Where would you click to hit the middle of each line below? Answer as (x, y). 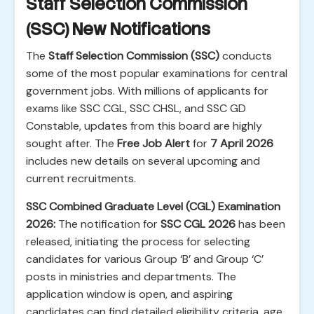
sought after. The (71, 143)
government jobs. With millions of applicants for (147, 91)
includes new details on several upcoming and (143, 161)
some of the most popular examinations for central (157, 73)
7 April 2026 (242, 143)
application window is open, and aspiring (129, 294)
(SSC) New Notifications (118, 29)
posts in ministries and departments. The (131, 277)
